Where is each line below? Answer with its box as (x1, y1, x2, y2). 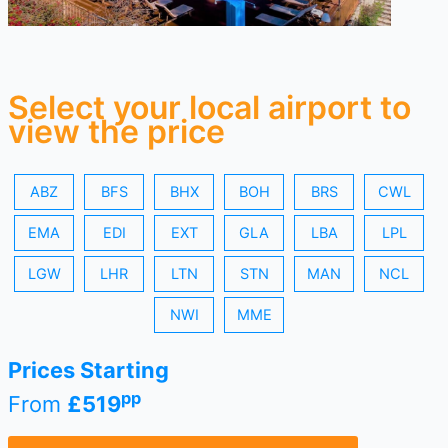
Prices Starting (7, 356, 169, 383)
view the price (7, 111, 225, 151)
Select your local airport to (7, 87, 411, 127)
